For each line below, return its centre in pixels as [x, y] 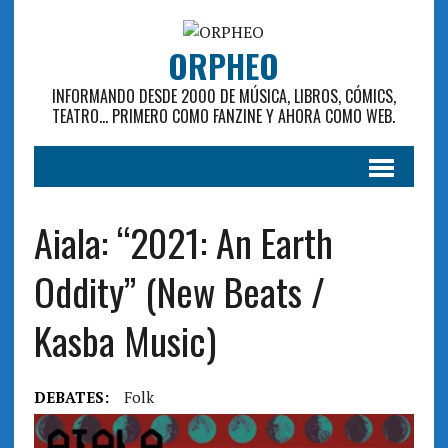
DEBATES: [71, 397]
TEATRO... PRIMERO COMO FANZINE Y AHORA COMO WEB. [224, 116]
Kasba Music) [124, 340]
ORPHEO [224, 65]
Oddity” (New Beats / [179, 291]
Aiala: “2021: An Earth [183, 242]
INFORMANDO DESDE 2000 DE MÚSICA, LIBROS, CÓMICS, [223, 96]
